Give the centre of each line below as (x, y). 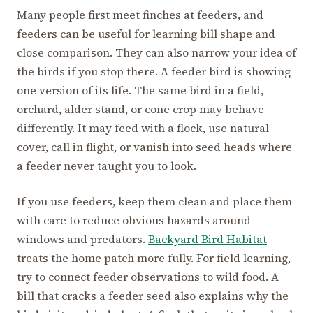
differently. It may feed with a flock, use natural (143, 128)
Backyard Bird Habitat (208, 239)
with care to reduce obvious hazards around (134, 220)
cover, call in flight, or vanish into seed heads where (154, 147)
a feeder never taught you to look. (107, 166)
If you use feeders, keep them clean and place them (154, 202)
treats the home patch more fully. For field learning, (154, 258)
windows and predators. (82, 239)
